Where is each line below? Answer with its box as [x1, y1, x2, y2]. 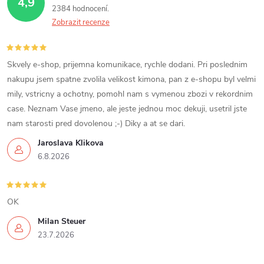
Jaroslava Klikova [38, 137, 104, 149]
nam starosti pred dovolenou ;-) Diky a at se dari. [7, 118, 185, 130]
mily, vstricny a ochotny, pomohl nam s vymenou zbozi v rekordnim [7, 88, 253, 100]
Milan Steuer [38, 216, 85, 227]
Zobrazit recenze [52, 17, 110, 28]
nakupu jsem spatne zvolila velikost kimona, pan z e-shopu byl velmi [7, 74, 256, 85]
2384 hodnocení [52, 4, 109, 15]
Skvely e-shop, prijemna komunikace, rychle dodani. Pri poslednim [7, 59, 247, 71]
